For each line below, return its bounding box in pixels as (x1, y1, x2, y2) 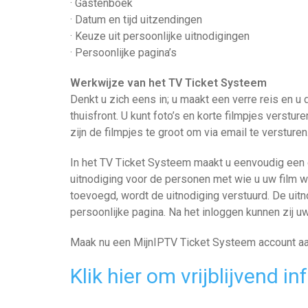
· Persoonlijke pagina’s (70, 46, 177, 59)
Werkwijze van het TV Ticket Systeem (70, 76, 267, 89)
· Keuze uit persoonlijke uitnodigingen (70, 30, 250, 43)
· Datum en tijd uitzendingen (70, 13, 202, 26)
